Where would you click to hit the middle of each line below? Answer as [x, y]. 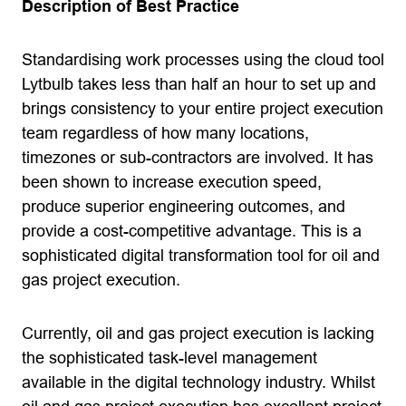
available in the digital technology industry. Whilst [198, 382]
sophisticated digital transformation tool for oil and [201, 256]
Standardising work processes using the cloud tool [203, 60]
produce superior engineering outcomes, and [184, 207]
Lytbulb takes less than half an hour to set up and [199, 84]
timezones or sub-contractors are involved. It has [198, 158]
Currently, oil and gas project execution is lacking [198, 333]
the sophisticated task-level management [169, 358]
